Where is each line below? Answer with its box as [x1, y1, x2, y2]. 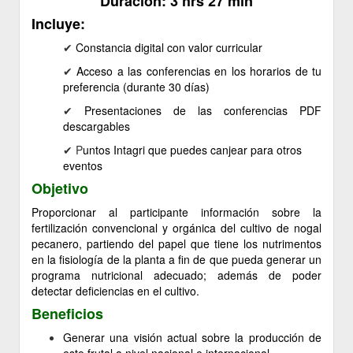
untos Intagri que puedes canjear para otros [83, 142, 302, 158]
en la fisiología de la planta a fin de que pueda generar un [32, 251, 321, 267]
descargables [63, 118, 130, 134]
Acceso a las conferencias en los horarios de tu [76, 63, 322, 79]
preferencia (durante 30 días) [63, 79, 210, 95]
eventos [63, 158, 102, 173]
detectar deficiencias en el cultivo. [32, 283, 199, 299]
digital [135, 39, 164, 55]
